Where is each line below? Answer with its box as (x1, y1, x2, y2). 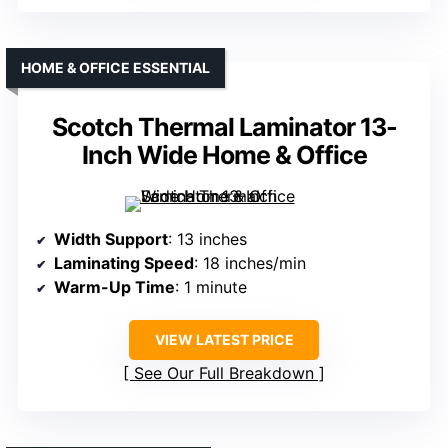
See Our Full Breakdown (134, 363, 314, 384)
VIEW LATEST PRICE (154, 331, 294, 349)
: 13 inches (168, 229, 247, 250)
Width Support (54, 229, 168, 250)
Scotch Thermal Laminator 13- (51, 112, 397, 143)
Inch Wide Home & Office (81, 140, 367, 171)
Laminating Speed (54, 253, 194, 274)
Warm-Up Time (54, 277, 175, 298)
